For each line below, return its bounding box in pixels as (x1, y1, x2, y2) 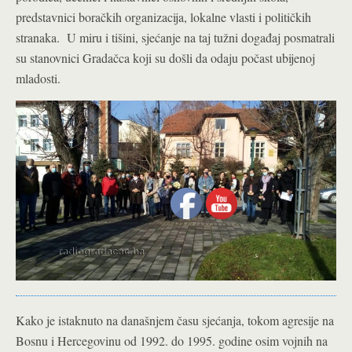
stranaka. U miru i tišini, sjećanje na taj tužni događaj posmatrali (16, 29, 335, 46)
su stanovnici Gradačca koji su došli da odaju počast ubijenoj (16, 49, 315, 66)
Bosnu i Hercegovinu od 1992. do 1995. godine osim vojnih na (16, 332, 328, 350)
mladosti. (16, 70, 60, 86)
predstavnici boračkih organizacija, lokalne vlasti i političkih (16, 9, 311, 25)
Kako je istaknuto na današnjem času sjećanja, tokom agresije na (16, 312, 334, 329)
